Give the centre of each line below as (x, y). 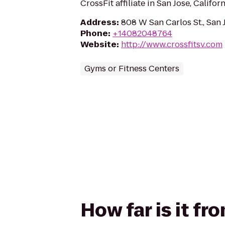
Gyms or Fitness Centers (132, 69)
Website (98, 44)
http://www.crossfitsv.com (172, 44)
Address (98, 22)
